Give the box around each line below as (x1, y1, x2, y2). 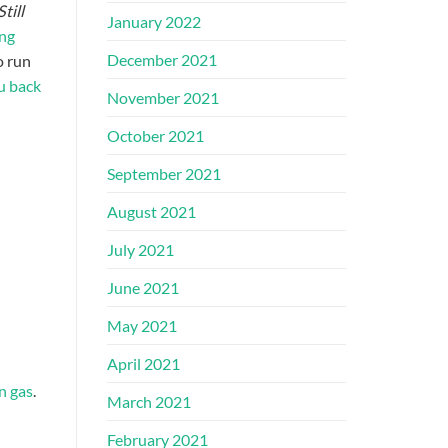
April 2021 (107, 354, 180, 374)
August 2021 (107, 202, 196, 222)
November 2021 (107, 88, 219, 108)
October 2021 (107, 126, 204, 146)
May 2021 (107, 316, 177, 336)
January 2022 (107, 12, 201, 32)
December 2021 (107, 50, 217, 70)
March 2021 (107, 392, 191, 412)
